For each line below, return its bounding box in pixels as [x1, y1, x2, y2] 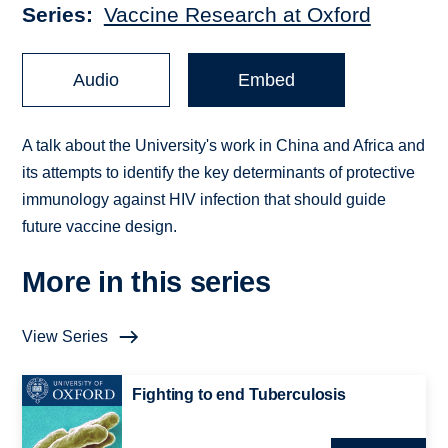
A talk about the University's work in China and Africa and [22, 137, 426, 155]
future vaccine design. [22, 218, 178, 236]
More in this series [22, 266, 271, 299]
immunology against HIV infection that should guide [22, 191, 387, 209]
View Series [22, 328, 109, 346]
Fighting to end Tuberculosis [132, 386, 346, 404]
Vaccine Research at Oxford [103, 3, 371, 27]
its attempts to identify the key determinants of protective [22, 164, 416, 182]
